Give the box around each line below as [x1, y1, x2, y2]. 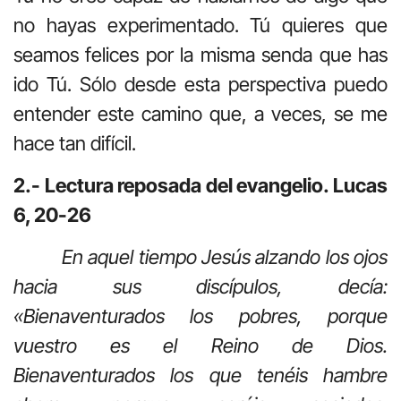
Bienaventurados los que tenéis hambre [13, 363, 388, 388]
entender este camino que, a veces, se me [13, 101, 388, 125]
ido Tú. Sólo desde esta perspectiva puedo [13, 72, 388, 96]
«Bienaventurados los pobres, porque [13, 304, 388, 328]
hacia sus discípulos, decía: [13, 275, 388, 299]
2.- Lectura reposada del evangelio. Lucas [13, 173, 388, 197]
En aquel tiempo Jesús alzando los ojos [61, 245, 388, 269]
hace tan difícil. [13, 131, 136, 155]
